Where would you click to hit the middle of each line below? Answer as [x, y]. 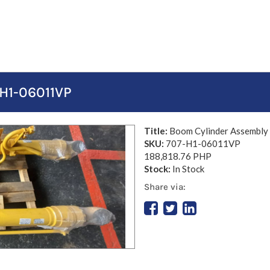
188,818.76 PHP [178, 156]
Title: [157, 131]
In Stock [188, 169]
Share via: [165, 187]
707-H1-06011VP [203, 143]
